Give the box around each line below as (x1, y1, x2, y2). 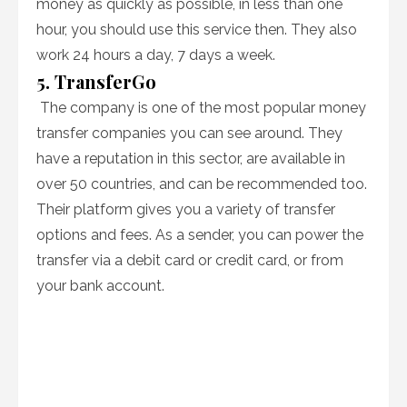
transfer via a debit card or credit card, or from (36, 252, 343, 269)
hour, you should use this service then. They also (36, 21, 357, 38)
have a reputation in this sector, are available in (36, 150, 345, 167)
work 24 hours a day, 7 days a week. (36, 46, 279, 64)
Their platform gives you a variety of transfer (36, 201, 335, 218)
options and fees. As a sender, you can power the (36, 226, 363, 243)
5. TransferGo (36, 69, 156, 94)
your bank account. (36, 277, 164, 294)
